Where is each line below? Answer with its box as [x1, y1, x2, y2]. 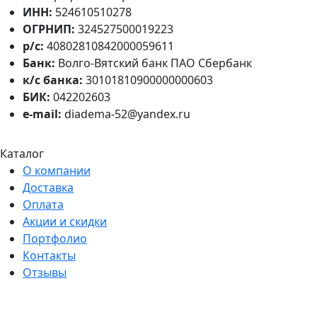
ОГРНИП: [23, 21, 75, 38]
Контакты [23, 248, 76, 264]
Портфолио [23, 231, 87, 247]
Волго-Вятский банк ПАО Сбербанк [55, 55, 252, 71]
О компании [23, 163, 91, 179]
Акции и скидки [23, 214, 107, 230]
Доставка [23, 180, 74, 196]
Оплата [23, 197, 64, 213]
